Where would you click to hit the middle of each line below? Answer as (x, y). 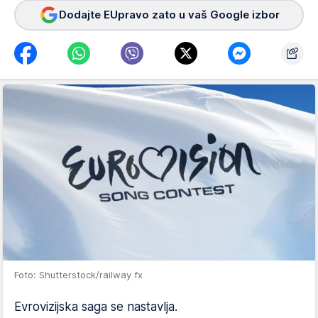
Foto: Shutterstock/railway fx (78, 274)
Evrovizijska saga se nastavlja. (96, 306)
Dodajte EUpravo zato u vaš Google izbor (169, 15)
